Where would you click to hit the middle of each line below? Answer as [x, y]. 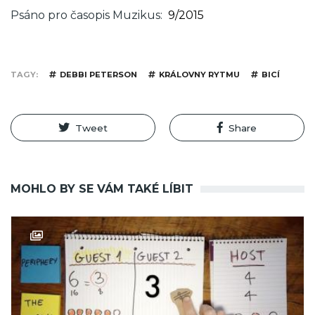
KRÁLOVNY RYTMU [199, 75]
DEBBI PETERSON [98, 75]
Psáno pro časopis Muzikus [85, 15]
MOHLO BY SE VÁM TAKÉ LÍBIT [102, 188]
